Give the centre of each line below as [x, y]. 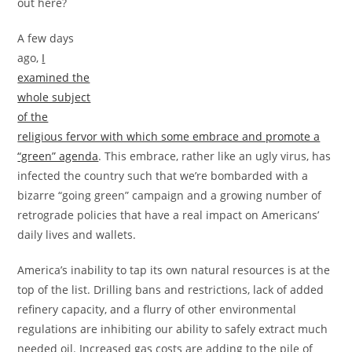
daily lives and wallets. [77, 234]
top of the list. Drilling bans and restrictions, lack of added [171, 289]
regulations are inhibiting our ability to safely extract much [173, 328]
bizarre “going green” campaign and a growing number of [170, 195]
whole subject [54, 97]
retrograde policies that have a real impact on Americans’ [169, 214]
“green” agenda [58, 156]
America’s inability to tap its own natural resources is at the [174, 269]
